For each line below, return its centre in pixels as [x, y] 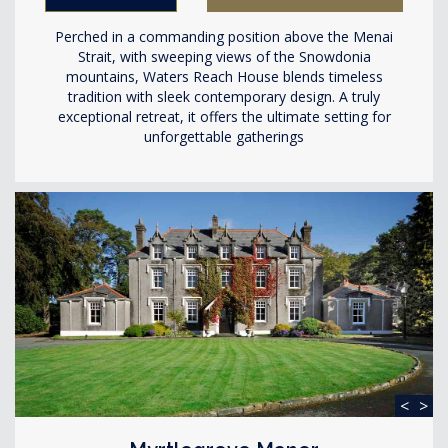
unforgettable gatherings [224, 136]
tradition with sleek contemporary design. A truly [224, 96]
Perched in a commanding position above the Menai [224, 36]
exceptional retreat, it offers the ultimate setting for [224, 116]
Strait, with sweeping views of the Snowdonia [224, 56]
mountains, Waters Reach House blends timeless [224, 76]
